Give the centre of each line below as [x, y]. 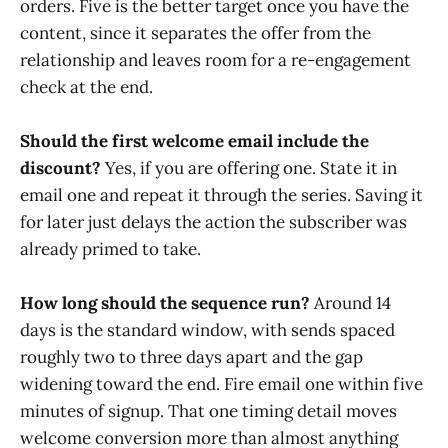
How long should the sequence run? [165, 303]
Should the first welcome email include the [194, 141]
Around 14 [350, 303]
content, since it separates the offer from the [195, 32]
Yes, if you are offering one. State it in [249, 168]
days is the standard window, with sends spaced [207, 330]
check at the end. [86, 86]
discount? [60, 168]
